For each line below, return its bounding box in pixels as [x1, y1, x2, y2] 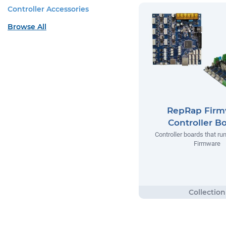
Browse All [8, 22, 46, 31]
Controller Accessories [8, 5, 89, 14]
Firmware [193, 140, 220, 147]
